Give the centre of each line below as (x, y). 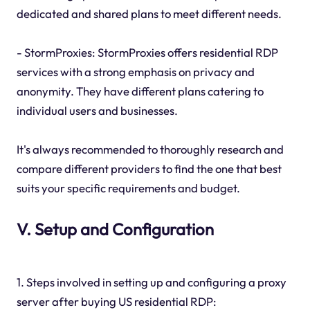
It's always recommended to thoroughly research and (150, 149)
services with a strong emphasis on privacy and (135, 72)
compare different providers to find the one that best (149, 169)
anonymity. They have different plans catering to (140, 91)
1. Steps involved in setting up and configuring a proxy (151, 282)
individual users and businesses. (97, 111)
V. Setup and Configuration (115, 229)
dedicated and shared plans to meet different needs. (149, 14)
